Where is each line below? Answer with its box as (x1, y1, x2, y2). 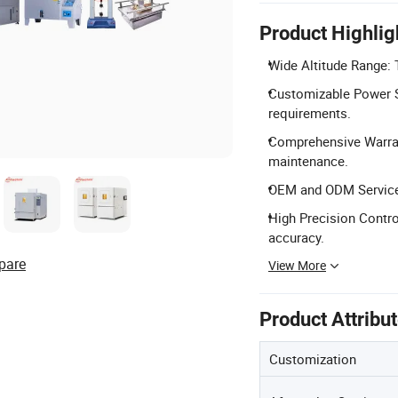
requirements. (268, 103, 351, 122)
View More (268, 256, 326, 274)
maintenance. (268, 151, 348, 170)
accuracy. (268, 227, 324, 246)
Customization (269, 349, 356, 368)
